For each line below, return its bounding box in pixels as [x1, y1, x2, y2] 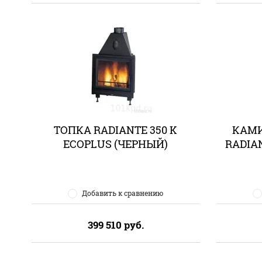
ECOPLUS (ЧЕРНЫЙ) [63, 137, 168, 151]
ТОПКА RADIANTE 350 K [54, 123, 178, 137]
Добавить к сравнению [82, 188, 164, 198]
